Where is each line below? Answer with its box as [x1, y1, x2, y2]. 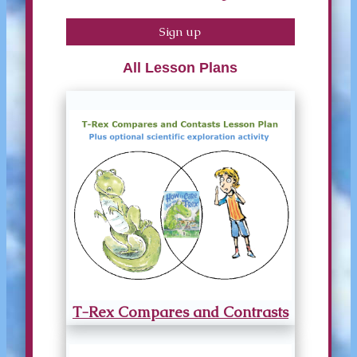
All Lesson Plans [123, 60, 238, 76]
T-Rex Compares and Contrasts [72, 301, 288, 322]
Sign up [159, 24, 202, 40]
